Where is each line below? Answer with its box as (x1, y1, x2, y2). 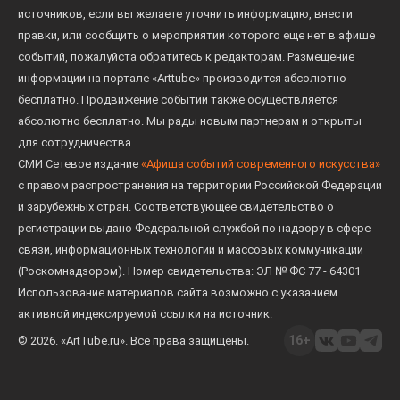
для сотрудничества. (18, 136, 134, 149)
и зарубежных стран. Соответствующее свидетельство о (18, 200, 334, 213)
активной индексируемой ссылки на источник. (18, 307, 272, 321)
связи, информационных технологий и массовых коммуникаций (18, 243, 363, 256)
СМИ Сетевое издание (18, 157, 141, 171)
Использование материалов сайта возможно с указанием (18, 286, 337, 299)
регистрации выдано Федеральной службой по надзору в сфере (18, 221, 371, 235)
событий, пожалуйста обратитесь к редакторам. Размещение (18, 50, 354, 63)
